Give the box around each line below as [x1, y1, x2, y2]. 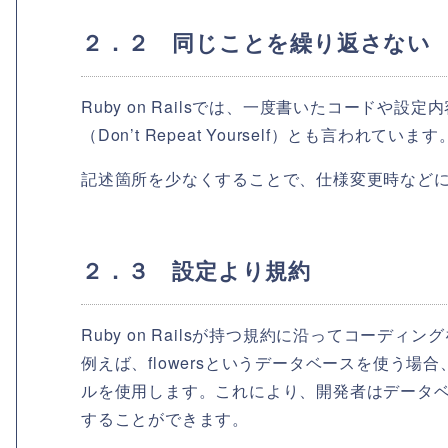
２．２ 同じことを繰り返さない [81, 26, 431, 59]
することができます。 [81, 407, 249, 431]
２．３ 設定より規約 [81, 254, 311, 287]
